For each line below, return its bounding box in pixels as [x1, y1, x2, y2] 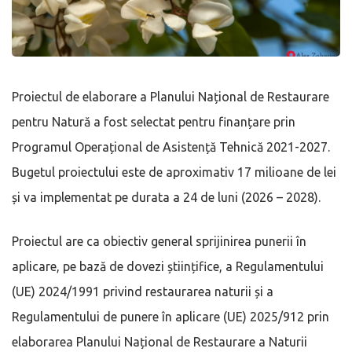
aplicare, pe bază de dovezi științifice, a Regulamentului [12, 258, 324, 273]
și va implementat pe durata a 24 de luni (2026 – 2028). [12, 189, 321, 204]
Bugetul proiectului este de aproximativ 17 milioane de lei [12, 164, 336, 179]
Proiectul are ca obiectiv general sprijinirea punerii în [12, 233, 306, 248]
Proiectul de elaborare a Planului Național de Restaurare [12, 89, 329, 104]
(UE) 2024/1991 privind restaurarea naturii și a [12, 284, 273, 299]
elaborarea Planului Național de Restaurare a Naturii [12, 334, 307, 349]
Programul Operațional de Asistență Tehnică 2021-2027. [12, 139, 330, 154]
